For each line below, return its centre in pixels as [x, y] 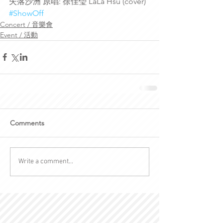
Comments [27, 123]
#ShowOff [26, 13]
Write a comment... [46, 162]
